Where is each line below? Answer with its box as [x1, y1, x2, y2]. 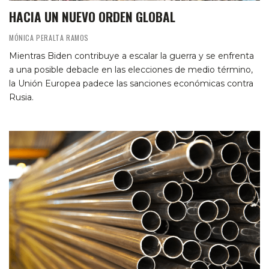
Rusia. [9, 92, 34, 103]
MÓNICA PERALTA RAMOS [9, 32, 89, 43]
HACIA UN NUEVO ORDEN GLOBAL [9, 7, 175, 26]
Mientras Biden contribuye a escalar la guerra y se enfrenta [9, 50, 254, 62]
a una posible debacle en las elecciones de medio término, [9, 64, 253, 76]
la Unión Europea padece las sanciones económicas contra [9, 78, 253, 89]
